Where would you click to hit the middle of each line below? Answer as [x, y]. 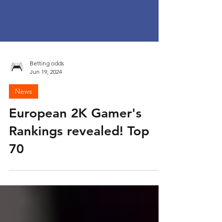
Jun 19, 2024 [46, 111]
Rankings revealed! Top [79, 171]
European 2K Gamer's [75, 153]
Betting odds [47, 103]
